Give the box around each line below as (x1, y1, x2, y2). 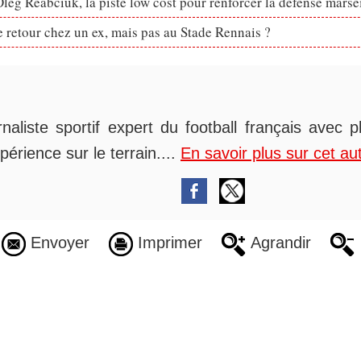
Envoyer (25, 234, 89, 252)
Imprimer (132, 234, 202, 252)
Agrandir (245, 234, 311, 252)
